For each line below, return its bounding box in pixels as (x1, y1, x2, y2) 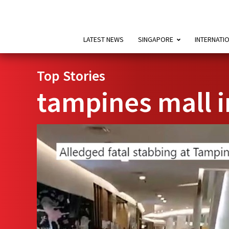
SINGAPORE (138, 35, 173, 44)
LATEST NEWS (83, 35, 124, 44)
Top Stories (37, 66, 105, 85)
